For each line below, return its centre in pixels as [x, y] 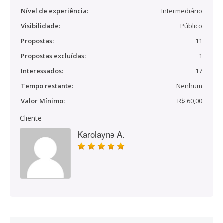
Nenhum [189, 86]
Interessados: [42, 71]
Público [191, 26]
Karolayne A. [101, 134]
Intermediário [182, 11]
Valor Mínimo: [43, 101]
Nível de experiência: [55, 11]
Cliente [31, 118]
